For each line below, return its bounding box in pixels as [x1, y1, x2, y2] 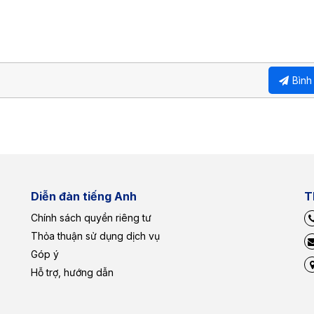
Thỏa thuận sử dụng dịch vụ [31, 230, 160, 243]
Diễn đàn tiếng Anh [31, 189, 137, 204]
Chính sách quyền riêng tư [31, 212, 151, 224]
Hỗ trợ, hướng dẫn [31, 266, 114, 279]
